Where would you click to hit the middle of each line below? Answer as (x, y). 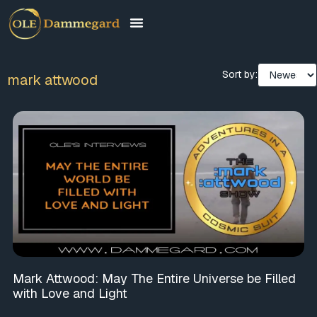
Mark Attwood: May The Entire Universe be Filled (154, 278)
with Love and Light (70, 293)
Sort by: (240, 75)
